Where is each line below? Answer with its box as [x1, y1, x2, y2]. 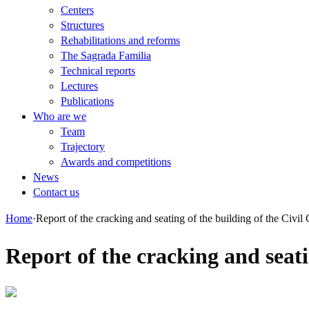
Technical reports [61, 65, 135, 77]
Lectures [61, 80, 98, 92]
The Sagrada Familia [61, 50, 151, 61]
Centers [61, 4, 94, 16]
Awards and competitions [61, 156, 171, 168]
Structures [61, 19, 104, 31]
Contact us [33, 186, 79, 198]
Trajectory [61, 141, 105, 152]
